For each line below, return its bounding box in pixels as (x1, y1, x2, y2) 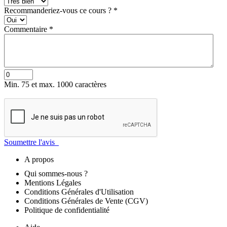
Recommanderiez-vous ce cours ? (4, 6, 113, 15)
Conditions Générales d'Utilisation (24, 187, 134, 197)
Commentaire (4, 25, 49, 34)
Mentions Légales (24, 178, 81, 187)
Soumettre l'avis (4, 138, 59, 147)
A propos (24, 155, 54, 164)
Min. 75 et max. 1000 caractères (4, 80, 106, 89)
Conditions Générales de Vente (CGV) (24, 197, 148, 206)
